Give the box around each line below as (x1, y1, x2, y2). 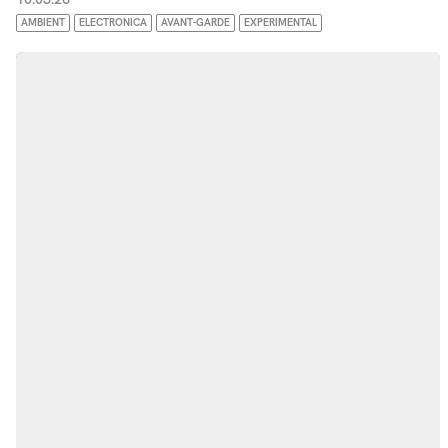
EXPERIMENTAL (244, 16, 317, 29)
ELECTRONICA (79, 16, 147, 29)
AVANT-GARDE (161, 16, 230, 29)
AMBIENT (21, 16, 65, 29)
